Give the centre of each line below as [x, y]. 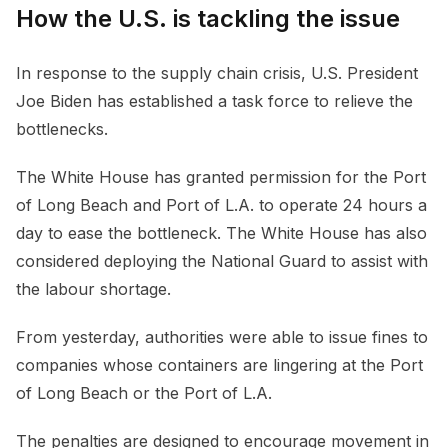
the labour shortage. [96, 288]
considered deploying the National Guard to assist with [222, 260]
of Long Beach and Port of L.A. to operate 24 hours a [221, 204]
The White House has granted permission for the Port [221, 176]
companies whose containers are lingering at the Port [219, 364]
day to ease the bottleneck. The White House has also [221, 232]
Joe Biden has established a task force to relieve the [214, 100]
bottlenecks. [64, 128]
